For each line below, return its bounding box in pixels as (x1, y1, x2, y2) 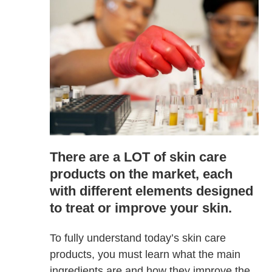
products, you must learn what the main (50, 248, 241, 260)
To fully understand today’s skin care (50, 231, 226, 244)
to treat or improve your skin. (50, 200, 233, 216)
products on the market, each (50, 166, 233, 182)
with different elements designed (50, 183, 254, 199)
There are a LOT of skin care (50, 149, 227, 165)
